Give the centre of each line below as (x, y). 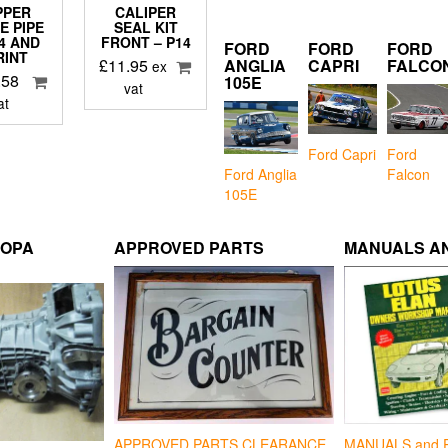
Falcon (408, 173)
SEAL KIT (145, 26)
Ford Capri (342, 153)
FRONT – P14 (145, 41)
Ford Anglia (260, 174)
